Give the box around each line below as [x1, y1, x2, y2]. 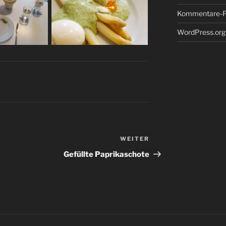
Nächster [149, 135, 186, 145]
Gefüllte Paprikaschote [64, 150, 150, 159]
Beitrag [149, 147, 179, 157]
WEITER [120, 135, 150, 143]
